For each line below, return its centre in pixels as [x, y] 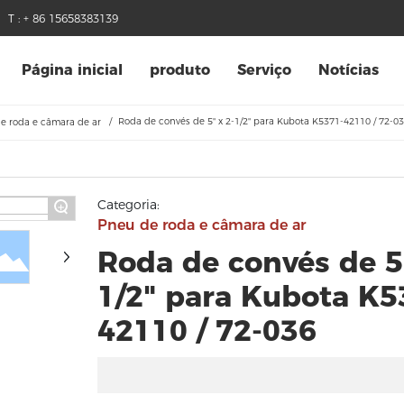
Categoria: [129, 205]
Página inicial [72, 70]
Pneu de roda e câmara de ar [202, 225]
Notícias [349, 70]
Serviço [264, 70]
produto [180, 70]
